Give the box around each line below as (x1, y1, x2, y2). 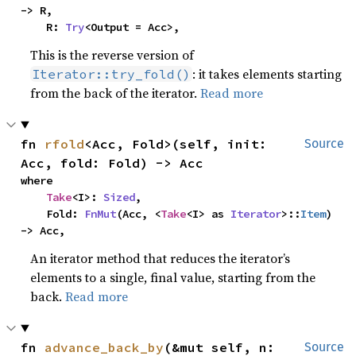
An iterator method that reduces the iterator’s (30, 249, 291, 267)
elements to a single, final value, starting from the (30, 268, 316, 286)
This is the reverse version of (30, 45, 195, 64)
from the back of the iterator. (30, 83, 201, 102)
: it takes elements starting (192, 64, 342, 83)
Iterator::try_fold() (32, 65, 192, 82)
